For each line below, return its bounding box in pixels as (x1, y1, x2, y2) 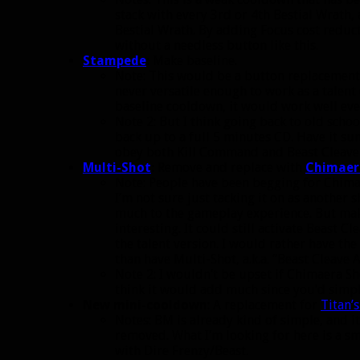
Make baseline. (149, 53, 237, 69)
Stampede (83, 53, 146, 69)
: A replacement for (207, 297, 321, 313)
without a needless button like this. (115, 38, 318, 54)
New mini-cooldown (83, 297, 207, 313)
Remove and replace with (154, 160, 305, 176)
